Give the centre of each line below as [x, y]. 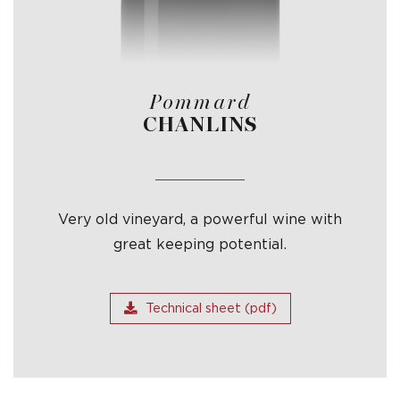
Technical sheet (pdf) [211, 309]
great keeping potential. [200, 245]
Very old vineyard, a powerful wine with [200, 220]
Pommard [200, 103]
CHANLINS [200, 125]
